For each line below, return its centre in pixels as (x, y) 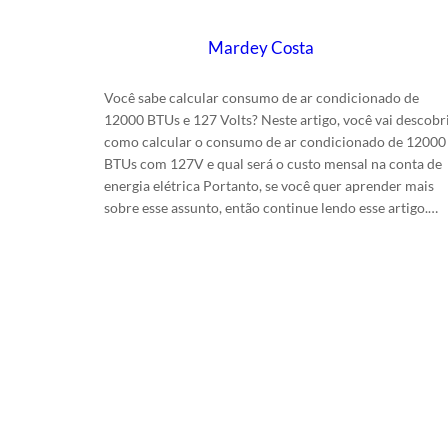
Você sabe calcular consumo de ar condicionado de (261, 97)
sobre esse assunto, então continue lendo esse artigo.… (271, 207)
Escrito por (242, 23)
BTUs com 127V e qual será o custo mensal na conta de (273, 163)
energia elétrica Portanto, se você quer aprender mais (269, 185)
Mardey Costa (261, 47)
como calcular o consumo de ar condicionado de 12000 (275, 141)
